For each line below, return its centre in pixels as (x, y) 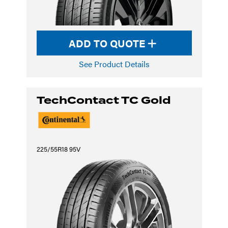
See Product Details (114, 64)
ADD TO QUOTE (108, 43)
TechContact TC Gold (104, 100)
